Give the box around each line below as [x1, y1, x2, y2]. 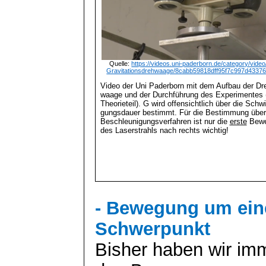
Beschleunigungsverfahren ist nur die [100, 116, 230, 126]
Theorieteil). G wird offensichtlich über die [100, 99, 245, 108]
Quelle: [109, 59, 132, 67]
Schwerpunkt [95, 218, 211, 239]
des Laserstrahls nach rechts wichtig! [100, 125, 229, 135]
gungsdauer [100, 107, 140, 117]
